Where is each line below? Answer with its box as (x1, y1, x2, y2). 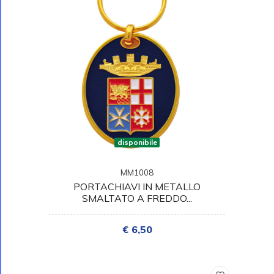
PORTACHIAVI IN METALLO (73, 180, 201, 193)
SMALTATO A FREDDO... (82, 191, 192, 204)
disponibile (117, 137, 157, 147)
